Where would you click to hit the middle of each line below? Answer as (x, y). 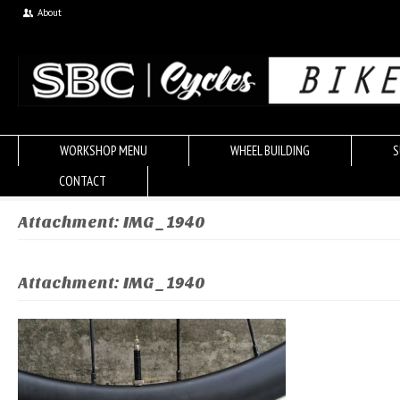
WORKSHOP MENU (104, 150)
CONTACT (83, 181)
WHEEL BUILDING (270, 150)
